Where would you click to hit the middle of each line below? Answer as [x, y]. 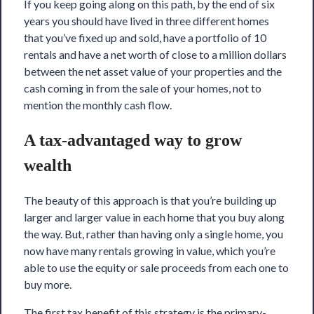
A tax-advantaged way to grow [133, 141]
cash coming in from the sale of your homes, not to [143, 88]
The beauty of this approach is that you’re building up [150, 200]
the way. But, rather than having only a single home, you [153, 234]
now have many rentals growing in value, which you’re [150, 251]
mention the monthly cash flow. [98, 105]
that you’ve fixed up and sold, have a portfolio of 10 [145, 38]
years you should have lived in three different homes [146, 21]
